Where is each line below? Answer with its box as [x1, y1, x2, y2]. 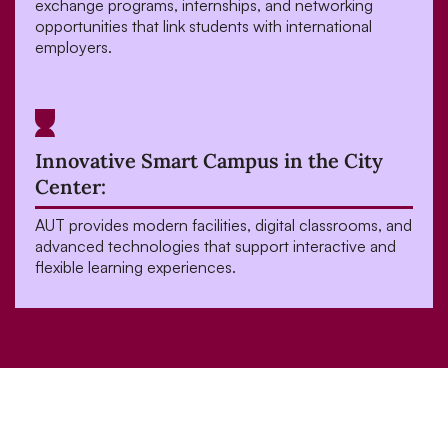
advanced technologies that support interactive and [35, 236, 396, 256]
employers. [35, 37, 112, 57]
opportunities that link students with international [35, 16, 372, 36]
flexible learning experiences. [35, 257, 236, 277]
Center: [35, 174, 106, 199]
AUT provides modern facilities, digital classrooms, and [35, 215, 412, 235]
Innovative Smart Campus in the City [35, 148, 383, 173]
